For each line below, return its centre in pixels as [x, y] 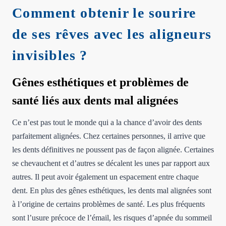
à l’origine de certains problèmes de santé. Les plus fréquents [108, 204]
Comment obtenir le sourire [104, 13]
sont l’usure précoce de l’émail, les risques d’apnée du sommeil [112, 217]
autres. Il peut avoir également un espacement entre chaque [105, 177]
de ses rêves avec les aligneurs [112, 34]
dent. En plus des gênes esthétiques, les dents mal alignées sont [112, 190]
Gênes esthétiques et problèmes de [100, 82]
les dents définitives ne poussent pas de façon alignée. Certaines [113, 149]
